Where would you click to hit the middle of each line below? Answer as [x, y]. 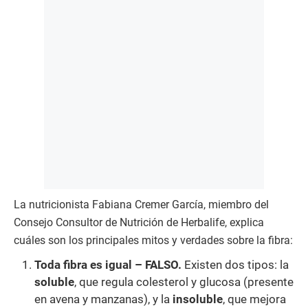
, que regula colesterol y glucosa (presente [184, 282]
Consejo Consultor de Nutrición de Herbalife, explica [139, 222]
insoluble [198, 299]
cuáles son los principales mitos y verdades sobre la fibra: [153, 240]
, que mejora [254, 299]
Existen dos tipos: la [236, 264]
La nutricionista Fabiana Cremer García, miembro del [141, 204]
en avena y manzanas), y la [103, 299]
